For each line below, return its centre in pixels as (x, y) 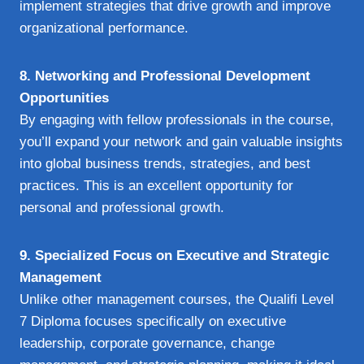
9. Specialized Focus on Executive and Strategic (174, 255)
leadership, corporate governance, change (147, 343)
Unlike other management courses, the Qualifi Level (177, 299)
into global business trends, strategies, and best (165, 163)
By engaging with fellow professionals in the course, (177, 119)
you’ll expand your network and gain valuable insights (181, 141)
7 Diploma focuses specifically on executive (153, 321)
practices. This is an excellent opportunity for (156, 185)
